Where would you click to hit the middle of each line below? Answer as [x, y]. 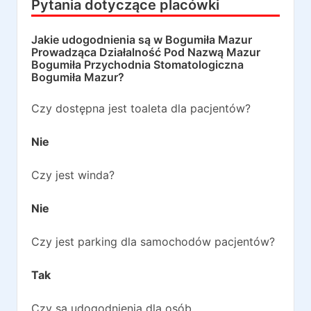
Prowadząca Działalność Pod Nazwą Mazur [146, 52]
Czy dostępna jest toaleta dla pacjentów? [141, 108]
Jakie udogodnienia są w [98, 40]
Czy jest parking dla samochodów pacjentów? [153, 242]
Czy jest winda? [73, 175]
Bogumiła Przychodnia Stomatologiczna [137, 65]
